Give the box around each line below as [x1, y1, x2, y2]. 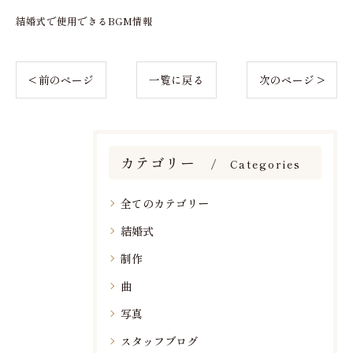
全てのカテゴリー [121, 195, 209, 211]
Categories [229, 155, 301, 172]
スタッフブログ [121, 333, 198, 349]
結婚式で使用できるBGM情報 [16, 13, 153, 28]
